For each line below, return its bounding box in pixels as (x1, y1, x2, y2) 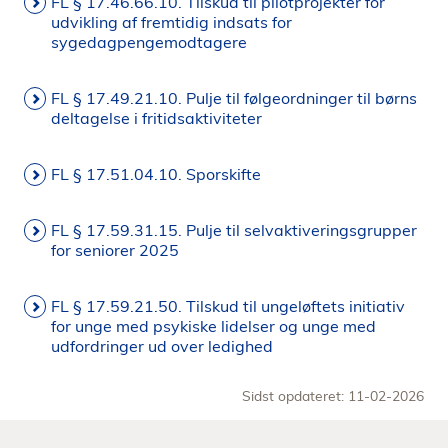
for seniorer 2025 (51, 240, 179, 260)
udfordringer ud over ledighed (51, 336, 273, 356)
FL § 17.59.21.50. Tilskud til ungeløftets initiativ (51, 296, 405, 316)
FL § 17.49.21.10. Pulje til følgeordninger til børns (51, 88, 417, 108)
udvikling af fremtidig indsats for (51, 12, 292, 32)
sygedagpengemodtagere (51, 32, 247, 52)
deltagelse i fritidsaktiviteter (51, 108, 262, 128)
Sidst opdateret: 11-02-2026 (242, 387, 424, 404)
